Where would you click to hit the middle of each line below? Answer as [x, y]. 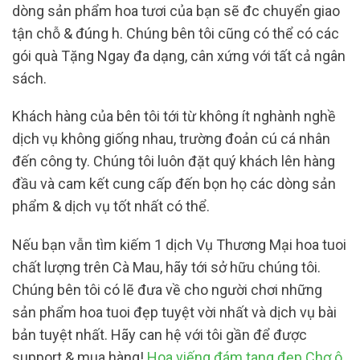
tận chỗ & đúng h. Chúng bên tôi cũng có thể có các [176, 33]
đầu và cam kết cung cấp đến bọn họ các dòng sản [174, 184]
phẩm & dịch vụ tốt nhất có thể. [112, 207]
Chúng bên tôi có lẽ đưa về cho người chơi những [167, 289]
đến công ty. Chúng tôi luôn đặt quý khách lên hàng [174, 162]
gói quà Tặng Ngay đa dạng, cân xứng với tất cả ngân [179, 55]
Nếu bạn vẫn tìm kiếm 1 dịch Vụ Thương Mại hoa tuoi [179, 244]
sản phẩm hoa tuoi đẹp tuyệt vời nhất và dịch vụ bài [174, 312]
